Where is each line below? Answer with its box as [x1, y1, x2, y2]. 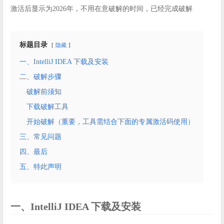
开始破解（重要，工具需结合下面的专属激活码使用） [26, 118, 194, 126]
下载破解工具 [26, 103, 68, 111]
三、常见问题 [19, 133, 61, 141]
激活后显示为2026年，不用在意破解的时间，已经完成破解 [10, 5, 192, 13]
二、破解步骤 [19, 73, 61, 81]
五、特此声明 [19, 163, 61, 171]
